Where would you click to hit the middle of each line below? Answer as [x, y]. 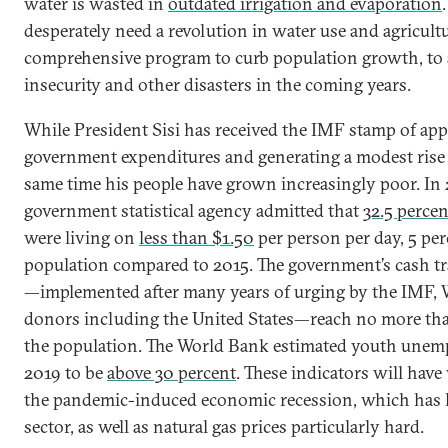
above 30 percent [171, 372]
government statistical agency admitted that [193, 210]
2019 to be [65, 372]
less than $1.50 [196, 237]
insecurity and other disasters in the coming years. [217, 84]
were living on [81, 237]
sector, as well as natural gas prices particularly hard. [224, 426]
